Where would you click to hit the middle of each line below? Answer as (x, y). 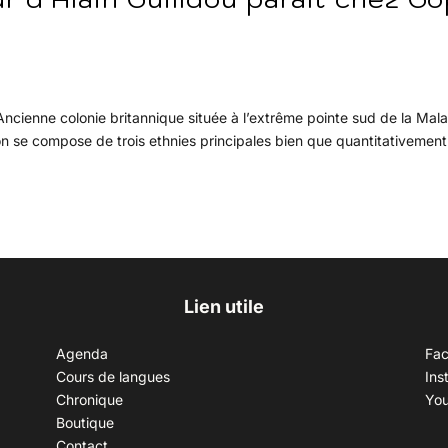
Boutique (84, 422)
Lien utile (223, 306)
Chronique (89, 399)
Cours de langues (112, 376)
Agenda (81, 353)
